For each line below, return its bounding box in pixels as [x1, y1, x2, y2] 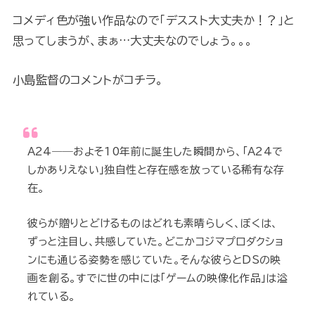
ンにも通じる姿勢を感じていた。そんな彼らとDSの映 [27, 255, 281, 266]
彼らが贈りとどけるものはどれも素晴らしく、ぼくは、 [27, 218, 278, 229]
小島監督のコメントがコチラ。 [12, 73, 164, 86]
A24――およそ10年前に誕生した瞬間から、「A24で [27, 146, 283, 157]
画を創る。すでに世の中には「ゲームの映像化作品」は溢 [27, 273, 288, 284]
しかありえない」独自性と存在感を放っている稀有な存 [27, 165, 285, 176]
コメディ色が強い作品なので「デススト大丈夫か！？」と [12, 14, 295, 27]
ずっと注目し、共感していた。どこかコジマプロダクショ [27, 236, 284, 247]
